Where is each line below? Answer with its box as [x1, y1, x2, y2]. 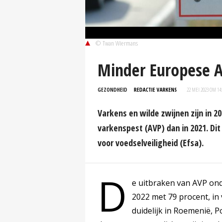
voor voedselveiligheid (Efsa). [98, 137, 204, 149]
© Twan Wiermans [95, 39, 138, 48]
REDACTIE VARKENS [134, 86, 177, 94]
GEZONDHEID [98, 86, 127, 94]
